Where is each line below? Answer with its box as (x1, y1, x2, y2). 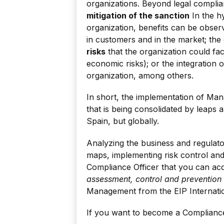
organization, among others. (86, 70, 193, 81)
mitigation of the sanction (86, 10, 189, 21)
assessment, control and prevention (86, 173, 221, 184)
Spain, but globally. (86, 116, 159, 126)
